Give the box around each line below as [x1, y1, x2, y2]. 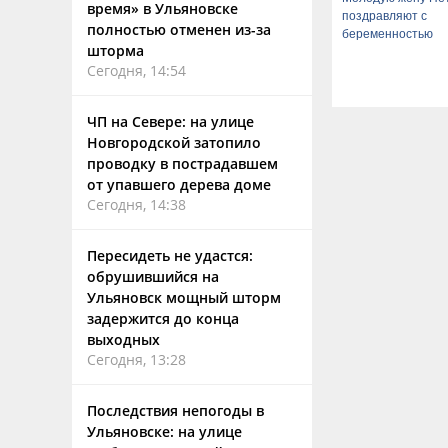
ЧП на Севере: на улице [87, 112, 254, 131]
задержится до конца [87, 309, 239, 328]
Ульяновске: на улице [87, 422, 242, 441]
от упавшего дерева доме [87, 175, 271, 194]
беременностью [342, 27, 433, 42]
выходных [87, 330, 160, 349]
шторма [87, 41, 144, 60]
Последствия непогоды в [87, 401, 264, 420]
